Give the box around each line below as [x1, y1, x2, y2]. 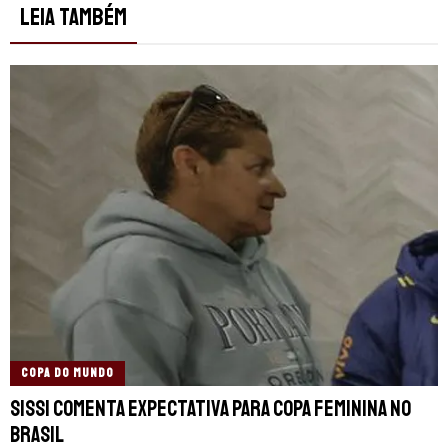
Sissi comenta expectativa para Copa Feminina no [10, 394, 411, 423]
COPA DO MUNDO [21, 364, 114, 381]
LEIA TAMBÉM [20, 2, 127, 33]
